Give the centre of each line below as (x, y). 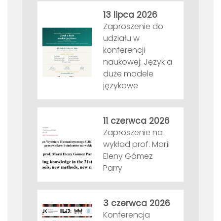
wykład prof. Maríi (136, 145)
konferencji (124, 50)
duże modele (128, 74)
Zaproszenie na (133, 133)
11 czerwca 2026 (136, 121)
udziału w (121, 38)
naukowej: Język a (138, 62)
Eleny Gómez (128, 156)
